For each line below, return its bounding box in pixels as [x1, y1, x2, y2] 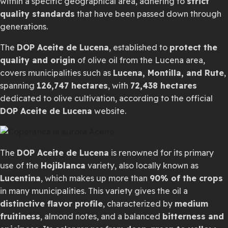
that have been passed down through [75, 9, 221, 19]
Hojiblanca [41, 160, 85, 170]
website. [92, 106, 126, 116]
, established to [109, 42, 169, 52]
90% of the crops [150, 173, 223, 183]
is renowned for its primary [109, 148, 214, 158]
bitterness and [162, 211, 224, 221]
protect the [169, 42, 217, 52]
